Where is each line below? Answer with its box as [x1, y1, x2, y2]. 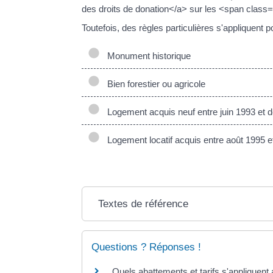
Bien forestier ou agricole [102, 78, 206, 89]
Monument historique [102, 50, 191, 61]
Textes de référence [98, 197, 189, 210]
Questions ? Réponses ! [91, 241, 202, 253]
